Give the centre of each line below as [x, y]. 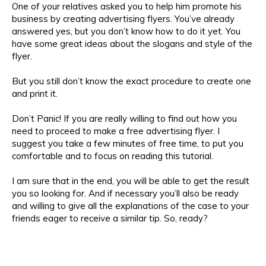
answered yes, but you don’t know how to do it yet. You [126, 31]
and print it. [35, 93]
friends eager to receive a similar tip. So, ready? [110, 218]
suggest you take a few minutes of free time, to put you [128, 143]
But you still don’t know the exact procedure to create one [132, 81]
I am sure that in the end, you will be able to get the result [131, 180]
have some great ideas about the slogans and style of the [132, 43]
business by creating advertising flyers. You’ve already [123, 18]
